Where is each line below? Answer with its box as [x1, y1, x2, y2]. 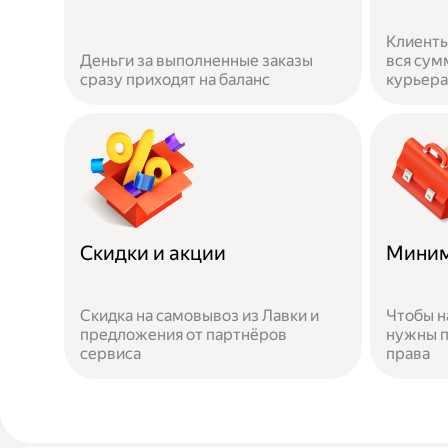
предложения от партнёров [80, 325, 287, 344]
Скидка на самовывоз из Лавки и [80, 306, 319, 325]
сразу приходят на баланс [80, 70, 270, 89]
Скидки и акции [80, 241, 226, 265]
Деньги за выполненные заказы [80, 51, 313, 70]
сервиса [80, 344, 141, 363]
